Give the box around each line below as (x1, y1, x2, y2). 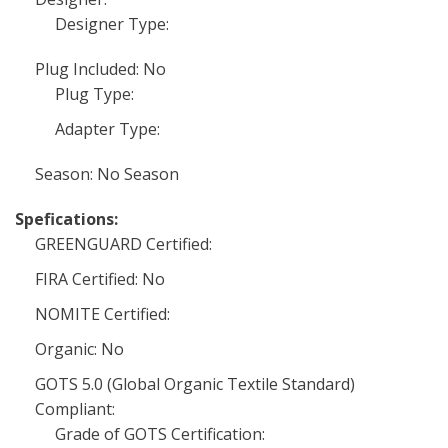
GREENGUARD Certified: (35, 233, 212, 255)
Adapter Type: (55, 118, 160, 140)
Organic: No (35, 338, 124, 360)
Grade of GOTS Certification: (55, 423, 265, 445)
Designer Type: (55, 13, 169, 35)
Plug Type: (55, 83, 134, 105)
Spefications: (15, 208, 118, 230)
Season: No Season (35, 163, 179, 185)
